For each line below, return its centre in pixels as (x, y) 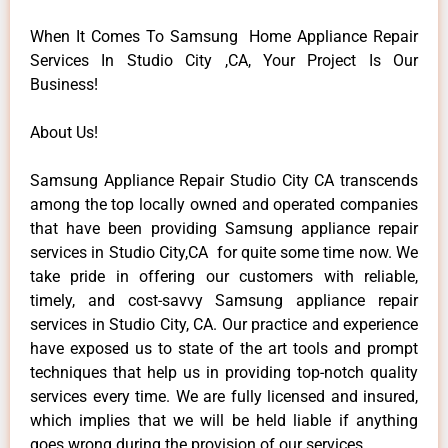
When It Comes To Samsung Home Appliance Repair (224, 36)
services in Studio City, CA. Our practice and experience (224, 324)
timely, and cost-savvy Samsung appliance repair (224, 300)
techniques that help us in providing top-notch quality (224, 372)
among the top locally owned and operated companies (224, 204)
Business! (64, 84)
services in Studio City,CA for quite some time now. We (224, 252)
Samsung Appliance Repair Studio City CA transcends (224, 180)
